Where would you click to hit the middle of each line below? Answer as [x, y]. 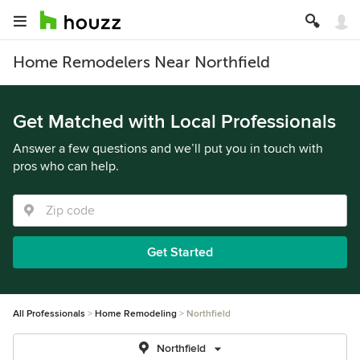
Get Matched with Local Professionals [174, 122]
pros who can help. [66, 166]
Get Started [180, 252]
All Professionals [49, 314]
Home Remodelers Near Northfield [141, 62]
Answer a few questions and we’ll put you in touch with [168, 149]
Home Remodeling [136, 314]
